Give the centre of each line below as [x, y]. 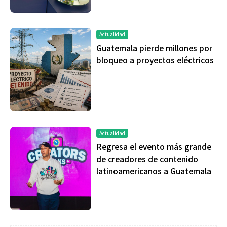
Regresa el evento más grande [154, 147]
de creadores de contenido [147, 159]
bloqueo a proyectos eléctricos [155, 60]
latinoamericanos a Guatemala [154, 171]
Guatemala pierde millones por [154, 48]
